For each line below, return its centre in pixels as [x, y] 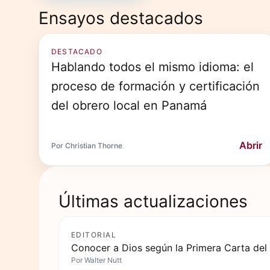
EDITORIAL [94, 235]
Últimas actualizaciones [153, 201]
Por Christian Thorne [87, 145]
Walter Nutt [103, 260]
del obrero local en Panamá [129, 105]
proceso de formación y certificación [155, 86]
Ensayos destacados [121, 18]
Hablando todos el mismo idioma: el [152, 67]
